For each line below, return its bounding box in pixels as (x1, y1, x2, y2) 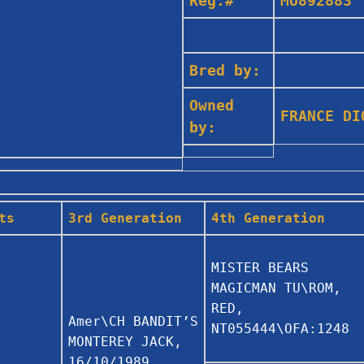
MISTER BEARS (211, 259, 309, 275)
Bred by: (189, 61, 261, 79)
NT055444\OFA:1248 (211, 320, 349, 336)
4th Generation (211, 210, 325, 226)
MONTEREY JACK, (68, 333, 182, 349)
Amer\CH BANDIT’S (68, 313, 198, 329)
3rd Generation (68, 210, 182, 226)
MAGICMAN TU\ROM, (211, 279, 341, 296)
